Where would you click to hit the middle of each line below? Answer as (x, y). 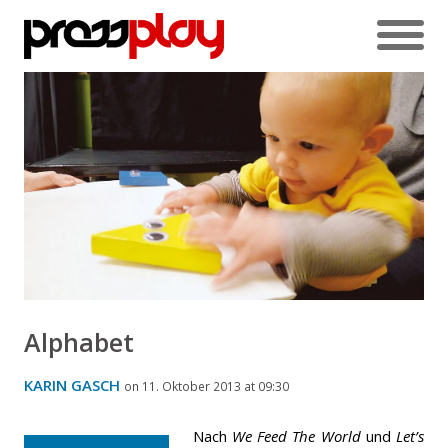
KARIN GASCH (72, 384)
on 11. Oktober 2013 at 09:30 (206, 386)
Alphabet (79, 341)
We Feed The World (296, 435)
